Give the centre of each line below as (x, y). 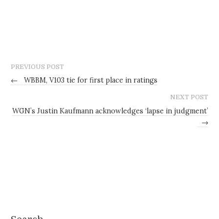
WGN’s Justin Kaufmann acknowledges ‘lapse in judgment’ (110, 111)
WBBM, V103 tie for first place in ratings (90, 80)
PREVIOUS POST (38, 66)
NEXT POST (189, 97)
